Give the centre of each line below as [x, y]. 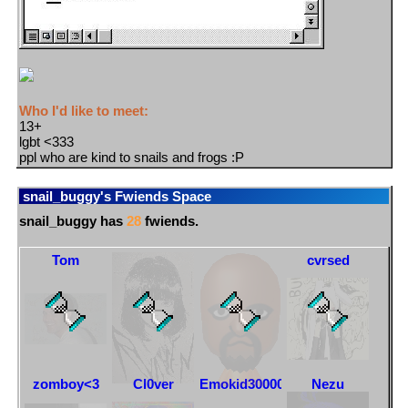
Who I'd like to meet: [84, 110]
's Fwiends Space [156, 196]
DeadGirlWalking [165, 260]
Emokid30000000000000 [275, 383]
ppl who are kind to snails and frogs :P [132, 157]
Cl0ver [153, 383]
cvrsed [328, 260]
